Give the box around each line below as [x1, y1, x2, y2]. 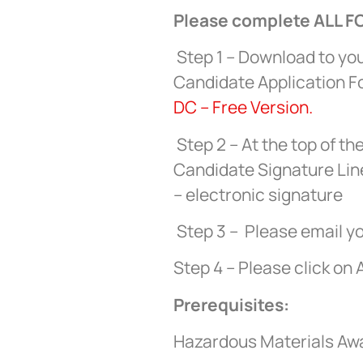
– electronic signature [173, 182, 343, 206]
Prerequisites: [173, 293, 289, 316]
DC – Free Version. [173, 96, 313, 119]
